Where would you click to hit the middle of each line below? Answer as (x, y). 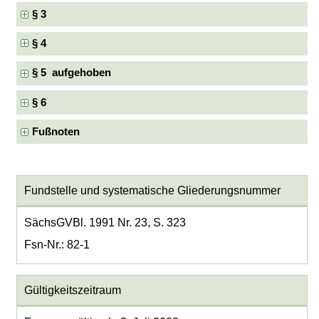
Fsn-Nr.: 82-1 (57, 245)
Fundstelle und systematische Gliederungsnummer (152, 191)
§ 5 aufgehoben (72, 73)
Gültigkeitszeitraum (72, 291)
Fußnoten (56, 131)
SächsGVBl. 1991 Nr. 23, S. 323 (105, 223)
